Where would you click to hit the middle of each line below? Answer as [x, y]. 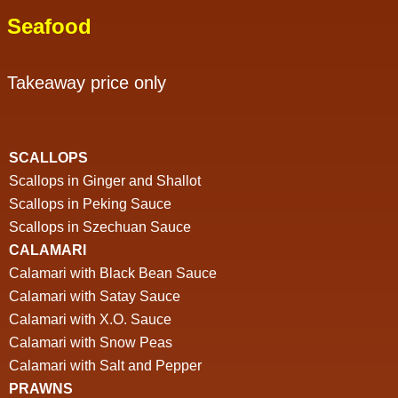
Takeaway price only [87, 82]
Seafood [49, 26]
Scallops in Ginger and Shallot [105, 181]
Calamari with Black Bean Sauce [113, 274]
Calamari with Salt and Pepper [105, 366]
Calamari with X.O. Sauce [90, 320]
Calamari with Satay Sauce [95, 297]
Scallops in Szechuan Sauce [100, 227]
